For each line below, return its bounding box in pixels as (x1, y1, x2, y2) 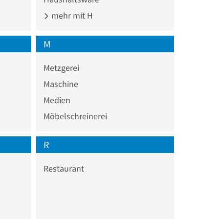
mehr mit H (49, 9, 93, 21)
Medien (43, 94, 70, 106)
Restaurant (43, 162, 84, 174)
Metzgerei (43, 62, 79, 73)
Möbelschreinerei (43, 110, 107, 122)
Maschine (43, 78, 78, 89)
